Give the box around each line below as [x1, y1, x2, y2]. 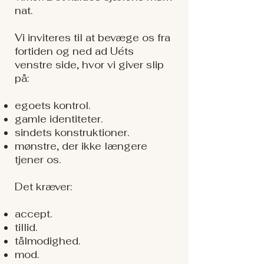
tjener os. [15, 153, 61, 166]
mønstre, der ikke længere [15, 140, 147, 153]
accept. [15, 207, 52, 220]
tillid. [15, 221, 37, 234]
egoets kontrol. [15, 99, 90, 112]
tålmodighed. [15, 235, 80, 247]
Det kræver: [15, 180, 72, 193]
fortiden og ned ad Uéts [15, 45, 134, 58]
